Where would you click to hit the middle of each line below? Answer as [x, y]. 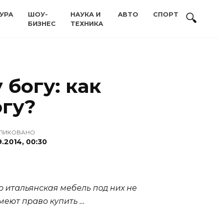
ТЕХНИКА [87, 24]
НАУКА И [86, 14]
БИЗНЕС [42, 24]
